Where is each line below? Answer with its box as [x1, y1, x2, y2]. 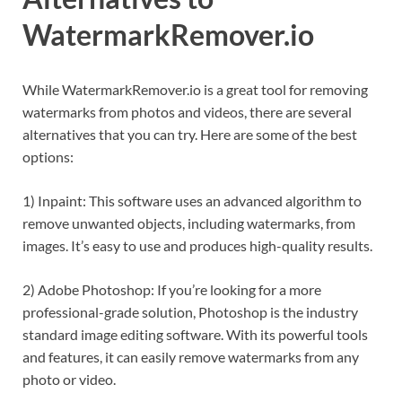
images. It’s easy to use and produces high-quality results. [22, 237, 372, 255]
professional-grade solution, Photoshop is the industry [22, 303, 358, 321]
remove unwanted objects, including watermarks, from [22, 214, 355, 232]
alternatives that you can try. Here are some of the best [22, 126, 357, 144]
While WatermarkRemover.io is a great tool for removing [22, 81, 368, 99]
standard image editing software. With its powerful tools [22, 326, 368, 344]
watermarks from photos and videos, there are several [22, 103, 352, 121]
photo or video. [22, 371, 116, 389]
